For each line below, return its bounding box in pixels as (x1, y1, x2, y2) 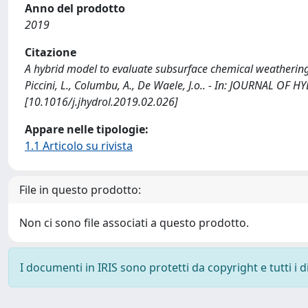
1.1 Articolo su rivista (25, 138, 133, 153)
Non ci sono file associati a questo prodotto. (19, 215, 249, 230)
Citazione (25, 45, 76, 60)
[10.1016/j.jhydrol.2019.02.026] (25, 94, 178, 109)
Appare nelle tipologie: (25, 122, 148, 137)
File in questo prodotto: (19, 182, 141, 197)
